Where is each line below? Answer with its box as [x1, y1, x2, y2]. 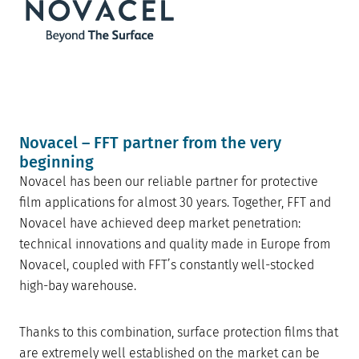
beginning [19, 152, 94, 172]
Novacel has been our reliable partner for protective [19, 174, 318, 190]
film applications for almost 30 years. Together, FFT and [19, 195, 331, 211]
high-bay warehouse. [19, 278, 136, 294]
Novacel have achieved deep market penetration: [19, 216, 301, 232]
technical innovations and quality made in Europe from [19, 236, 331, 252]
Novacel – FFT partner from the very [19, 133, 281, 153]
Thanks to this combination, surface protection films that [19, 325, 338, 341]
